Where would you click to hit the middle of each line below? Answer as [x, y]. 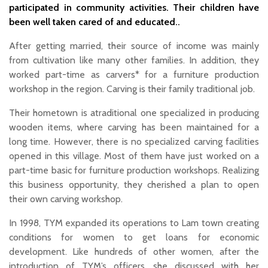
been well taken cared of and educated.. [95, 22]
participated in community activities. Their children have [134, 7]
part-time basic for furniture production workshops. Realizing [134, 170]
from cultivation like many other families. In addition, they [134, 60]
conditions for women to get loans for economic [134, 237]
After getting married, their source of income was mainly [134, 45]
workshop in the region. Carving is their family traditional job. [132, 89]
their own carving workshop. [66, 199]
